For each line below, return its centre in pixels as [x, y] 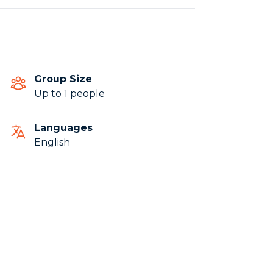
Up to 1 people [69, 94]
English [52, 142]
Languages [63, 128]
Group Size [63, 79]
